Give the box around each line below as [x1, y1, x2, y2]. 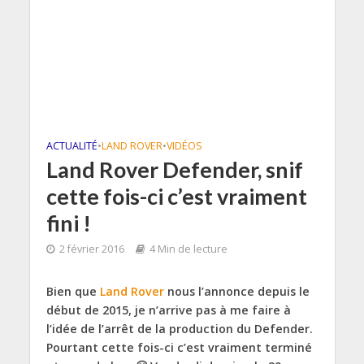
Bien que [45, 284, 100, 299]
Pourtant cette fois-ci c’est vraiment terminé [45, 340, 312, 355]
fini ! [45, 210, 91, 236]
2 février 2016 [58, 242, 124, 256]
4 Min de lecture [149, 242, 227, 256]
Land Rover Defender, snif [45, 156, 303, 183]
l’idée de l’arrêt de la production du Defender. [45, 321, 313, 336]
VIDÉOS [166, 139, 202, 153]
